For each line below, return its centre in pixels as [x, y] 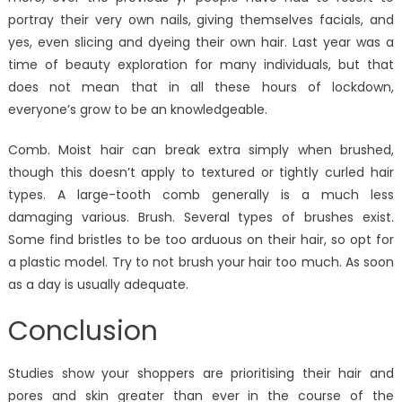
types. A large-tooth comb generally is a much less [201, 195]
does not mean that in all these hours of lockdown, [201, 87]
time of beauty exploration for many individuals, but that [201, 65]
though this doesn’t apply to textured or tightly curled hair [201, 173]
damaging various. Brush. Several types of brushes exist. [201, 218]
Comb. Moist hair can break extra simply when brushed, [201, 150]
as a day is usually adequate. [98, 285]
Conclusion [83, 332]
